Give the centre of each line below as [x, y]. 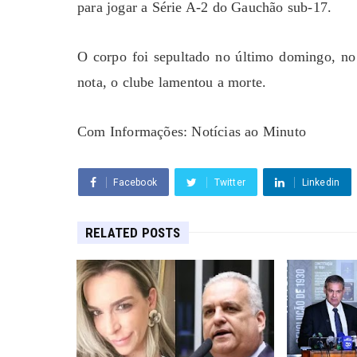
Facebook [135, 182]
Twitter [230, 182]
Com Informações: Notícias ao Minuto [192, 131]
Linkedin [321, 182]
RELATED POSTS [133, 232]
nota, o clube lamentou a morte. [172, 82]
